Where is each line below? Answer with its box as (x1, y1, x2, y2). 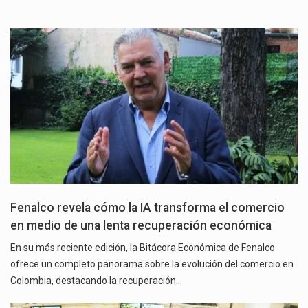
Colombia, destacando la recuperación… (10, 274, 182, 286)
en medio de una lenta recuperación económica (10, 218, 272, 232)
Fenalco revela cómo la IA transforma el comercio (10, 200, 285, 214)
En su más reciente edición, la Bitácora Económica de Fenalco (10, 241, 275, 253)
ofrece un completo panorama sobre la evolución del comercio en (10, 258, 294, 269)
